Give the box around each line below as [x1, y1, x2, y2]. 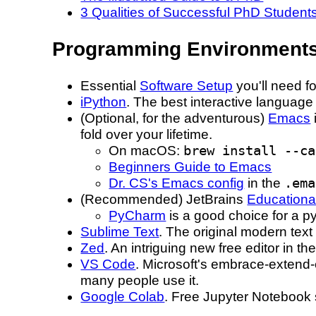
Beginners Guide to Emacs [109, 159, 272, 175]
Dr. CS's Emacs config [109, 176, 245, 191]
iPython [80, 95, 127, 110]
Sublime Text [80, 224, 159, 240]
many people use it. [80, 273, 200, 288]
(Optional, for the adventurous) [80, 111, 269, 126]
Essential [80, 78, 140, 94]
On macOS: [109, 143, 184, 159]
